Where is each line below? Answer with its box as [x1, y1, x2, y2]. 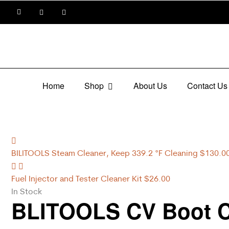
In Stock [11, 186, 42, 197]
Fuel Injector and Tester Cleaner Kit [11, 173, 142, 184]
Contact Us [187, 79, 227, 91]
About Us [133, 79, 167, 91]
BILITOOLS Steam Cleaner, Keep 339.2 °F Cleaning [11, 148, 198, 158]
